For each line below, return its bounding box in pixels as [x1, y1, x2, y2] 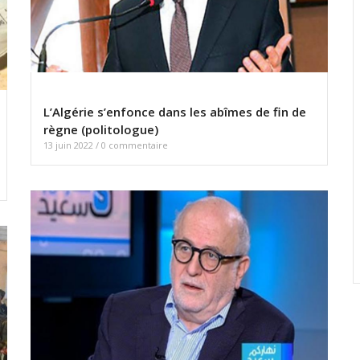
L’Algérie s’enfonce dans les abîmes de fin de [43, 104, 306, 121]
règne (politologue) [43, 121, 158, 138]
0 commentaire [101, 139, 168, 152]
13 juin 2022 [43, 139, 96, 152]
